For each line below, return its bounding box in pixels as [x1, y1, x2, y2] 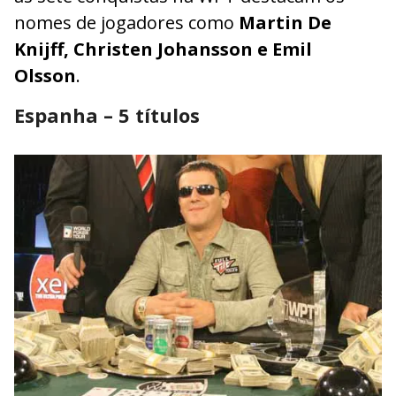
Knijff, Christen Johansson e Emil [14, 36, 312, 61]
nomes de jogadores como [14, 10, 239, 34]
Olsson [14, 63, 76, 88]
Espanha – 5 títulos [14, 101, 200, 128]
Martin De [239, 10, 331, 34]
